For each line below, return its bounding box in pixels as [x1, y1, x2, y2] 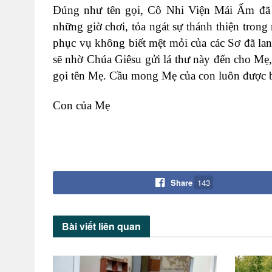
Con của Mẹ [53, 98, 110, 112]
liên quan [96, 219, 141, 234]
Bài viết [62, 219, 96, 234]
